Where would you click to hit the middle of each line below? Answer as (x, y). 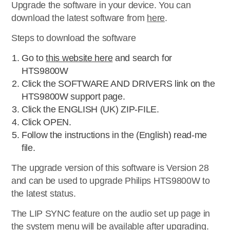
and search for (142, 58)
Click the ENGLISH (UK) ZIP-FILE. (90, 109)
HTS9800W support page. (73, 97)
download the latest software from (79, 18)
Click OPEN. (46, 122)
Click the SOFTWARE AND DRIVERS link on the (118, 84)
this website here (79, 58)
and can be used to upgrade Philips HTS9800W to (111, 181)
